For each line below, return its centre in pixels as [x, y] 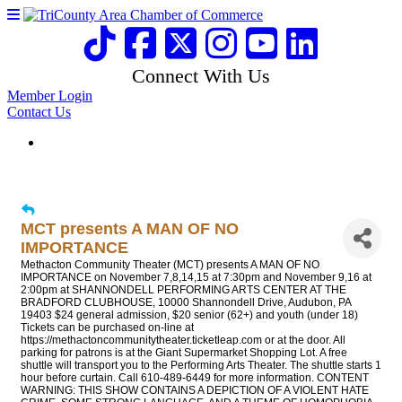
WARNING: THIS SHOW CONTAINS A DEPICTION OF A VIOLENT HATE [195, 390]
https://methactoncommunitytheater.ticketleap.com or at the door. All [183, 340]
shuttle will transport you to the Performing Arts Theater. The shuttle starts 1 [201, 365]
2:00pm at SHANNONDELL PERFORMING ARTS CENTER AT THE [184, 290]
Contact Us [39, 112]
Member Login [50, 96]
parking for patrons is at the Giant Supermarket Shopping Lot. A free [184, 353]
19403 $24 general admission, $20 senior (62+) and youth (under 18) [189, 315]
